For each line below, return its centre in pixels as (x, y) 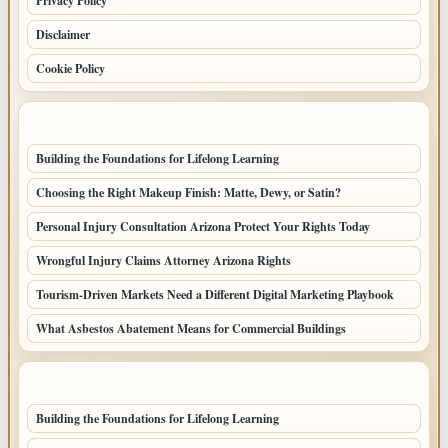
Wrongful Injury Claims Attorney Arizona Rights (163, 260)
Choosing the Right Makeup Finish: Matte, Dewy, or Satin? (188, 192)
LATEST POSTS (81, 123)
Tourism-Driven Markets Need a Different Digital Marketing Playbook (215, 294)
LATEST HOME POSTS (101, 383)
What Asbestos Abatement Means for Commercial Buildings (191, 328)
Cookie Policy (70, 68)
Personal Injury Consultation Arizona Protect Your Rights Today (205, 226)
